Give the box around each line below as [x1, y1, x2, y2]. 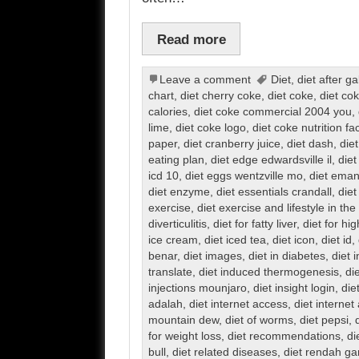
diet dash [286, 138, 333, 151]
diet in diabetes [248, 250, 325, 263]
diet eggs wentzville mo [184, 170, 303, 183]
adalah [147, 298, 183, 311]
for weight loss [147, 330, 221, 343]
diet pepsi [299, 314, 349, 327]
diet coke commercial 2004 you [193, 106, 352, 119]
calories [147, 106, 188, 119]
